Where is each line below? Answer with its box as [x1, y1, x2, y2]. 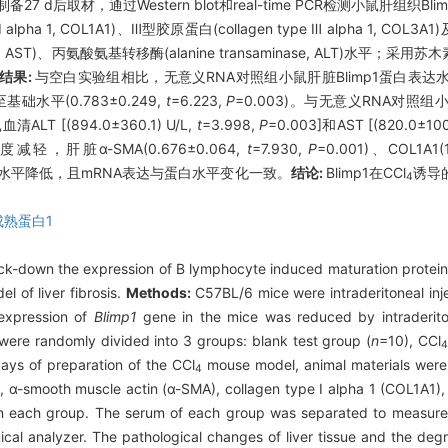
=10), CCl [379, 331, 442, 349]
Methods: [125, 283, 195, 301]
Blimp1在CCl [326, 163, 407, 181]
